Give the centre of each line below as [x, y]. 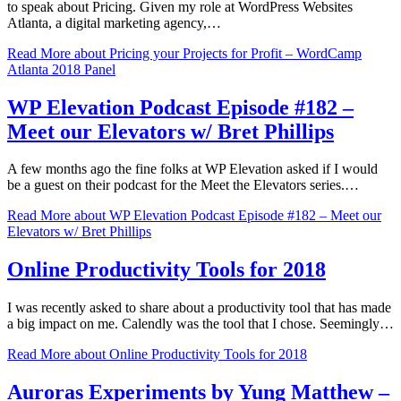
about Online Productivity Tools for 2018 [189, 354]
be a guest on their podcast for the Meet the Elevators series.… [183, 185]
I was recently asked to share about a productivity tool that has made [199, 308]
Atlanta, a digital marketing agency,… [114, 22]
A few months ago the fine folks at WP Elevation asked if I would [192, 169]
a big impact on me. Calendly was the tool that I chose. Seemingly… [200, 324]
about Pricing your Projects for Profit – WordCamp [216, 53]
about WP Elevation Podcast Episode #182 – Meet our [226, 216]
